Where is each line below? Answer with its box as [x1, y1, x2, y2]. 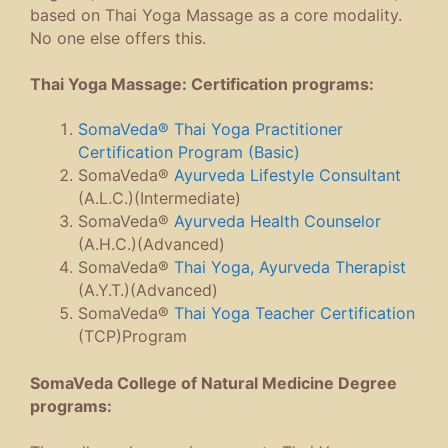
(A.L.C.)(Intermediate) [78, 188, 241, 209]
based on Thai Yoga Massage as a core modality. [30, 5, 402, 26]
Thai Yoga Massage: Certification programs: [30, 73, 374, 94]
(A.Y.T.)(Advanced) [78, 280, 218, 301]
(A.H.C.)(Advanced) [78, 234, 225, 255]
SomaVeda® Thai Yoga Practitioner [78, 119, 343, 140]
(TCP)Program [78, 326, 187, 347]
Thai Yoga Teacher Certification [174, 303, 415, 324]
